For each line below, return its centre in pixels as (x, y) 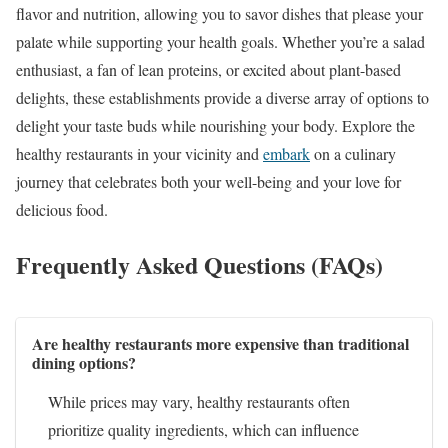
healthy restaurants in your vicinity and (139, 154)
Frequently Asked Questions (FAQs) (199, 264)
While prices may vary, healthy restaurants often (199, 401)
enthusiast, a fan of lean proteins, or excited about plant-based (208, 70)
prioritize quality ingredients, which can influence (203, 429)
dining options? (84, 362)
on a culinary (353, 154)
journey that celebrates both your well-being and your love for (208, 182)
